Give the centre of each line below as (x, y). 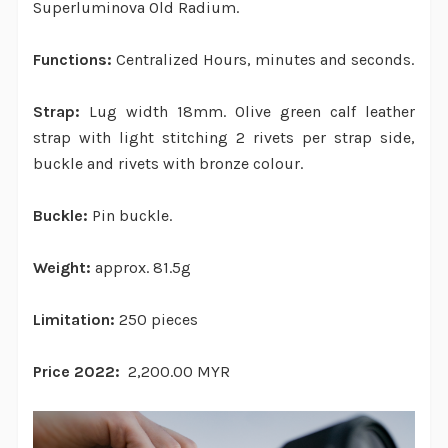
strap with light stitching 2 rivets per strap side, (224, 137)
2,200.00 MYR (176, 371)
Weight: (61, 267)
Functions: (72, 59)
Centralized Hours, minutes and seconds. (262, 59)
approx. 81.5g (140, 267)
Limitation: (75, 319)
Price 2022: (78, 371)
